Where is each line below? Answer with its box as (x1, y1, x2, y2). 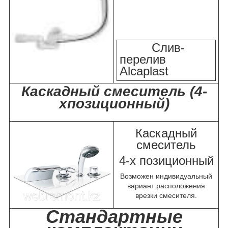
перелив (120, 52, 166, 66)
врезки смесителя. (135, 191, 197, 199)
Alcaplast (120, 64, 168, 78)
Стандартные (45, 206, 183, 227)
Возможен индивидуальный (120, 172, 212, 180)
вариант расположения (127, 181, 205, 190)
